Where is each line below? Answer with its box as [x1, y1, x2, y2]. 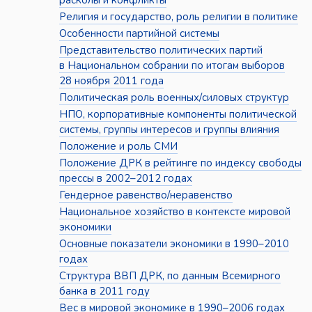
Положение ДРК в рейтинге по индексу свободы [58, 156, 302, 171]
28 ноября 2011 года [58, 74, 164, 88]
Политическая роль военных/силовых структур [58, 91, 289, 105]
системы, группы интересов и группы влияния [58, 123, 279, 137]
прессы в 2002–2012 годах [58, 171, 192, 186]
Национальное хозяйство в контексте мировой [58, 205, 290, 219]
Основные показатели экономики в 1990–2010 [58, 237, 289, 251]
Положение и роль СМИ [58, 139, 178, 154]
